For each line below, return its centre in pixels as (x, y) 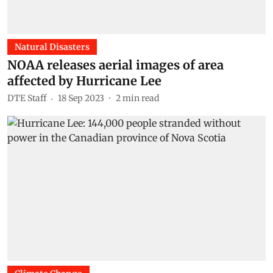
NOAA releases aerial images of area (115, 65)
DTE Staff (27, 98)
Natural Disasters (52, 47)
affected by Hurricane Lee (84, 80)
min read (141, 98)
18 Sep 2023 (81, 98)
